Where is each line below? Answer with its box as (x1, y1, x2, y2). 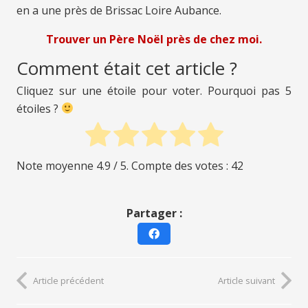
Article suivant (218, 274, 275, 287)
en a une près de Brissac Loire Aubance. (16, 3, 221, 19)
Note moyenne (16, 157, 96, 173)
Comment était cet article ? (16, 56, 237, 81)
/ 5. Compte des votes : (111, 157, 231, 173)
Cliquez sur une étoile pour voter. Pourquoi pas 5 (16, 82, 291, 98)
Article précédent (33, 274, 104, 287)
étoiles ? (16, 100, 61, 116)
